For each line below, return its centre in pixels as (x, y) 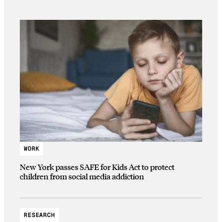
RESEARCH (39, 215)
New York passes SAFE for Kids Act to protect (97, 167)
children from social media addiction (82, 176)
